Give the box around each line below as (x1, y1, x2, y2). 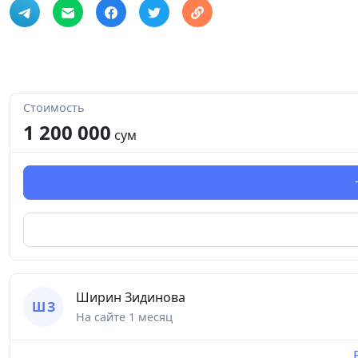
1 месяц (129, 309, 173, 325)
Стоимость (23, 100, 85, 116)
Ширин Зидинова (76, 288, 185, 307)
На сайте (76, 309, 129, 325)
